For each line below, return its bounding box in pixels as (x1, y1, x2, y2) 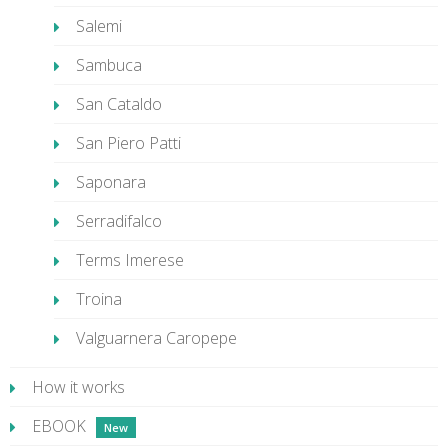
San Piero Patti (76, 132, 181, 154)
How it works (32, 376, 125, 398)
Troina (76, 288, 122, 310)
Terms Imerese (76, 249, 184, 271)
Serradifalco (76, 210, 162, 232)
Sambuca (76, 54, 142, 76)
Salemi (76, 15, 122, 37)
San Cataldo (76, 93, 162, 115)
